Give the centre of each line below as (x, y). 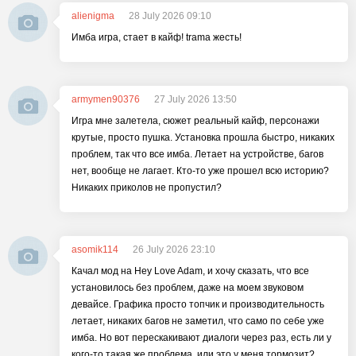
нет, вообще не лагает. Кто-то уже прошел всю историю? (200, 171)
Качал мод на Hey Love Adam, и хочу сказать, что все (190, 271)
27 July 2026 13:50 (195, 99)
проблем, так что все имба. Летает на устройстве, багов (197, 154)
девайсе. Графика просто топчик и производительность (198, 304)
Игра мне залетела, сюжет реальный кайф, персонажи (195, 121)
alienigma (93, 16)
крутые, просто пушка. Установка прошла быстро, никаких (203, 137)
